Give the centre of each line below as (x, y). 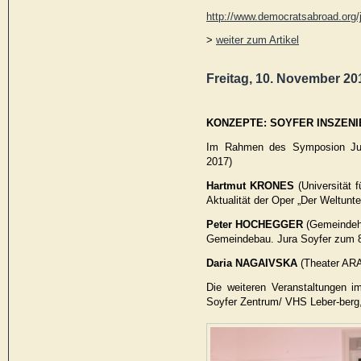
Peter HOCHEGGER (255, 224)
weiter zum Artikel (257, 39)
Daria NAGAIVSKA (252, 263)
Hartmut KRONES (250, 185)
